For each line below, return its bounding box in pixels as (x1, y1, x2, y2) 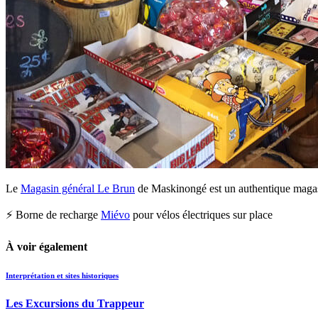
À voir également (6, 240, 87, 253)
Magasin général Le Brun (21, 182, 135, 194)
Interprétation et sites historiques (6, 270, 119, 280)
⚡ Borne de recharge (6, 208, 101, 221)
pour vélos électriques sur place (130, 208, 273, 221)
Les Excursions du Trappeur (6, 297, 144, 309)
